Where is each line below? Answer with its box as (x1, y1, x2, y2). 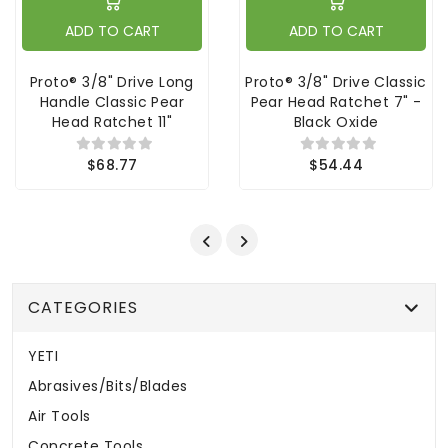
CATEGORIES (28, 296, 138, 319)
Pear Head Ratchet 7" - (250, 92, 422, 112)
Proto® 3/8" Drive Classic (245, 72, 427, 92)
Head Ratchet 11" (51, 112, 173, 132)
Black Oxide (293, 112, 379, 132)
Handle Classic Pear (39, 92, 185, 112)
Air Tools (28, 406, 91, 426)
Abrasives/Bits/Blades (28, 376, 188, 396)
